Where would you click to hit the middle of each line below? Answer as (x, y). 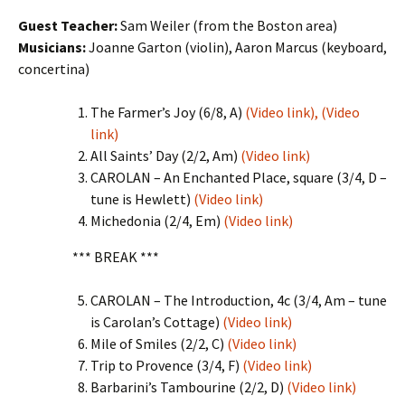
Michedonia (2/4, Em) (157, 221)
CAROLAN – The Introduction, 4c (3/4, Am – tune (239, 300)
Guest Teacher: (68, 25)
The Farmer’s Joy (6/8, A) (168, 112)
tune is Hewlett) (142, 199)
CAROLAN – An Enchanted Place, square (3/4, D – (239, 177)
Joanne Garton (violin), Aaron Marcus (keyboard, (236, 47)
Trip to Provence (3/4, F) (166, 365)
